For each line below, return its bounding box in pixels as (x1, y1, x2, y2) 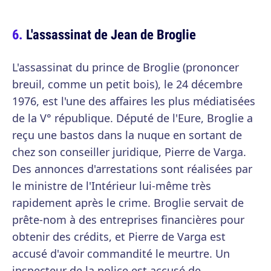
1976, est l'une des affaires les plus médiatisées (12, 94, 255, 109)
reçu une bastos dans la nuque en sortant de (12, 128, 242, 143)
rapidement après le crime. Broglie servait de (12, 195, 244, 211)
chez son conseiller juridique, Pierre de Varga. (12, 145, 246, 160)
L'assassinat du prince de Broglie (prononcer (12, 60, 239, 75)
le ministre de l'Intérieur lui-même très (12, 178, 211, 194)
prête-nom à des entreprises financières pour (12, 212, 244, 227)
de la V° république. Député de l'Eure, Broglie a (12, 111, 253, 126)
